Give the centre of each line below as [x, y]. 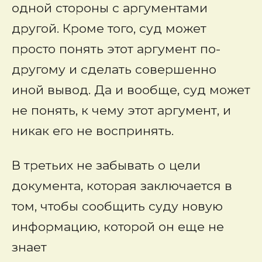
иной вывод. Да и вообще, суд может [131, 90]
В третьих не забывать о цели [106, 165]
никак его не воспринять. [93, 131]
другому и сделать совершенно [114, 69]
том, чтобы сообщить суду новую [117, 206]
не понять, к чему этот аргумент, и [121, 110]
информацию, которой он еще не [118, 227]
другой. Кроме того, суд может [109, 28]
